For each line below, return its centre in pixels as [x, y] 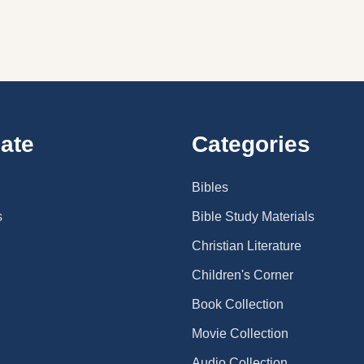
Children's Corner [243, 275]
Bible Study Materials [253, 216]
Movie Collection [240, 333]
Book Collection [238, 304]
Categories [251, 144]
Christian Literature [247, 245]
